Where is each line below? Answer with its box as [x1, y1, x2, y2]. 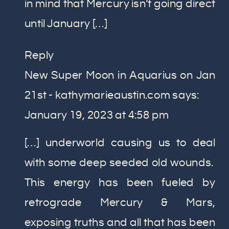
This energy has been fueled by [24, 176, 216, 189]
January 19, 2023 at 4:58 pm [24, 109, 169, 122]
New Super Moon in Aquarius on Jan [24, 69, 216, 82]
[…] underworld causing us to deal [24, 136, 216, 149]
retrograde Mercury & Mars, [24, 196, 216, 209]
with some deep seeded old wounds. [24, 156, 216, 169]
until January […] [24, 17, 107, 30]
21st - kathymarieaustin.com [24, 89, 171, 102]
